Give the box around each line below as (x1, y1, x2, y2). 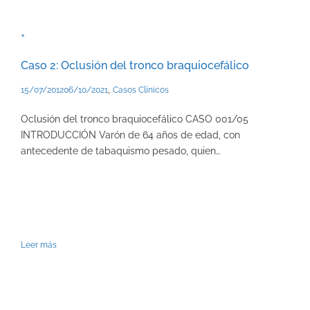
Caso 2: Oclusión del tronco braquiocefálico (21, 59, 249, 73)
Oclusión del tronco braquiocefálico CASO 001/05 (21, 113, 248, 125)
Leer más (21, 240, 57, 250)
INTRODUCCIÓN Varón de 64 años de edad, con (21, 129, 240, 141)
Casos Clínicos (113, 85, 169, 95)
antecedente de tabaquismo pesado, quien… (21, 145, 220, 157)
